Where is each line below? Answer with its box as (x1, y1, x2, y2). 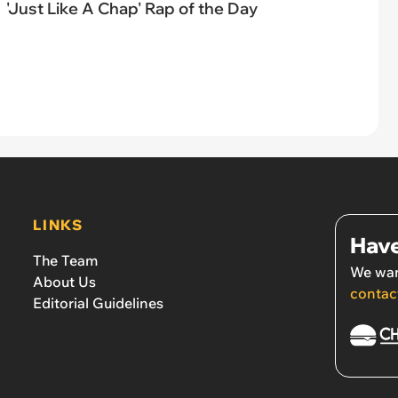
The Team (33, 251, 99, 270)
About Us (33, 273, 97, 291)
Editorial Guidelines (33, 294, 164, 313)
